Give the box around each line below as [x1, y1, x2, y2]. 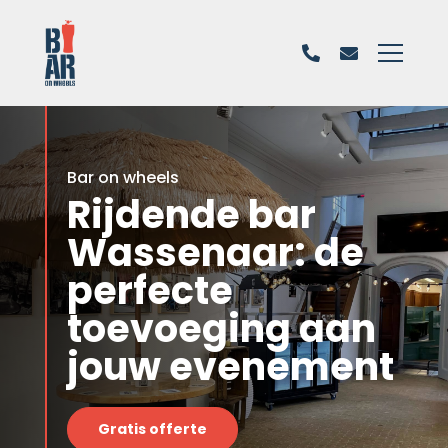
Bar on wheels [66, 165, 179, 189]
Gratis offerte [97, 418, 207, 439]
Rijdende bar [66, 187, 316, 241]
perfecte [66, 263, 233, 317]
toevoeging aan [66, 301, 376, 355]
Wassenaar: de [66, 225, 364, 279]
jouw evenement [66, 339, 394, 393]
